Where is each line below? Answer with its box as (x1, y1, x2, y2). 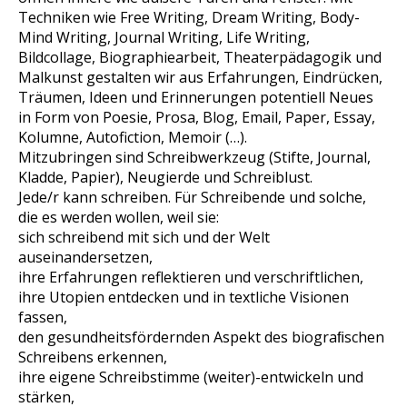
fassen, (18, 307, 67, 327)
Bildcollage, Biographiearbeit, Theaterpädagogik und (18, 47, 382, 67)
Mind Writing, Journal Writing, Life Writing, (18, 27, 310, 47)
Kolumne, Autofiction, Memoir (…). (18, 127, 247, 147)
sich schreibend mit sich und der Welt (18, 227, 270, 247)
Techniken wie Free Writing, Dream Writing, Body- (18, 7, 360, 27)
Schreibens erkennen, (18, 347, 167, 367)
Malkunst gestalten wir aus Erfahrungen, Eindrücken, (18, 67, 382, 87)
